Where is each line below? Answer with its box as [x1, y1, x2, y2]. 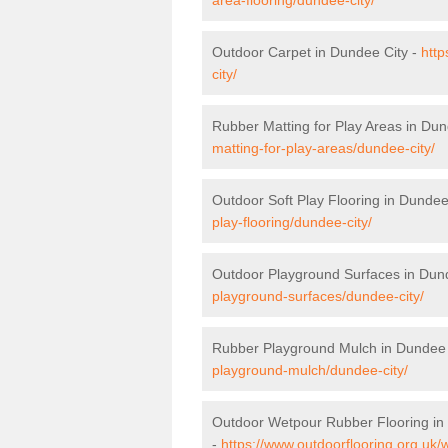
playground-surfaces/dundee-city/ [212, 287, 424, 304]
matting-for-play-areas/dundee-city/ [212, 139, 435, 156]
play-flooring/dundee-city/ [212, 213, 372, 230]
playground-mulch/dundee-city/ [212, 361, 408, 378]
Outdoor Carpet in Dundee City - [212, 43, 421, 60]
